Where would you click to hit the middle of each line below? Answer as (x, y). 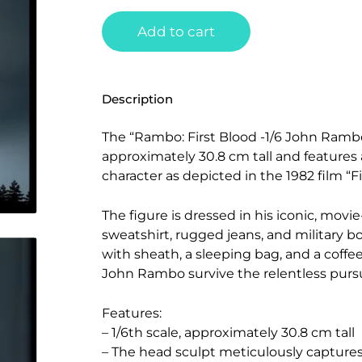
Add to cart (176, 32)
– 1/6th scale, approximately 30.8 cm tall (228, 333)
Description (137, 99)
